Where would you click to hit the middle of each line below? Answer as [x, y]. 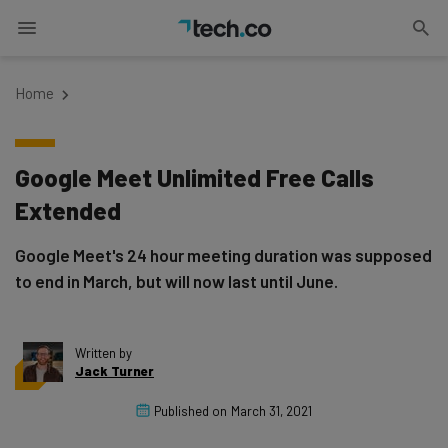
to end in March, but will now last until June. [176, 281]
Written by [103, 353]
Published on [190, 411]
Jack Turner [114, 371]
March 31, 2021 [271, 411]
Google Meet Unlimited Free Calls [194, 177]
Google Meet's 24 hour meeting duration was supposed [223, 255]
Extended [68, 210]
